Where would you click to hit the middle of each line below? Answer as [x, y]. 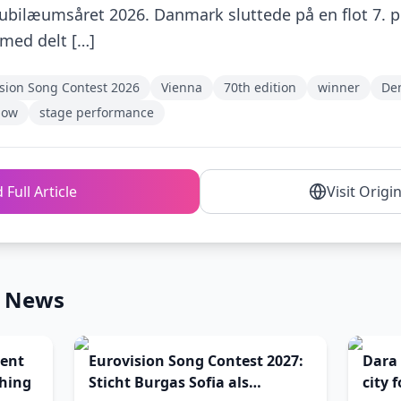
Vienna [182, 87]
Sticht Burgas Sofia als [168, 382]
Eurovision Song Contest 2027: [196, 361]
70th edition [260, 87]
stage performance [97, 112]
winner [339, 87]
